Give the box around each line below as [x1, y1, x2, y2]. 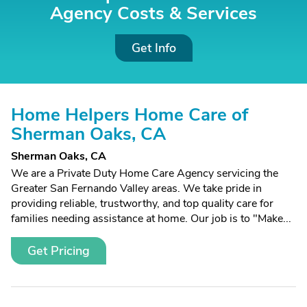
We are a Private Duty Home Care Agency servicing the [11, 166, 278, 181]
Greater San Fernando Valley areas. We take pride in [11, 181, 262, 196]
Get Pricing [27, 243, 90, 259]
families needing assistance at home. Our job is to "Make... [11, 211, 291, 226]
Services [186, 1, 257, 25]
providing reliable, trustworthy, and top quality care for [11, 196, 273, 211]
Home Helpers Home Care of [11, 103, 248, 127]
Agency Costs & [50, 1, 182, 25]
